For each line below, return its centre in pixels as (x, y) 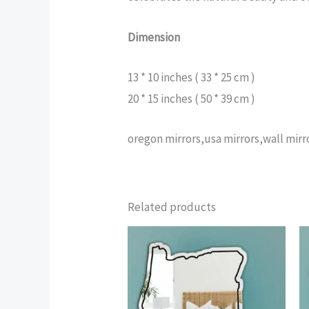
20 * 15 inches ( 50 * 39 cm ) (192, 98)
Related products (172, 207)
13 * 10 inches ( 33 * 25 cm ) (192, 77)
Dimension (154, 37)
